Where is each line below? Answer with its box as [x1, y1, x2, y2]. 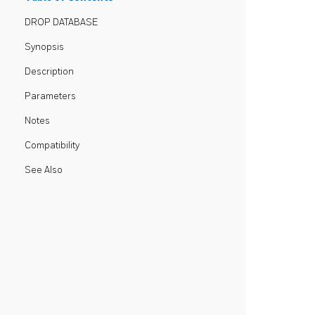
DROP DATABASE [25, 17, 98, 28]
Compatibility [25, 140, 79, 151]
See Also [25, 165, 63, 176]
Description [25, 66, 74, 77]
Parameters [25, 91, 76, 102]
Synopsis [25, 41, 64, 53]
